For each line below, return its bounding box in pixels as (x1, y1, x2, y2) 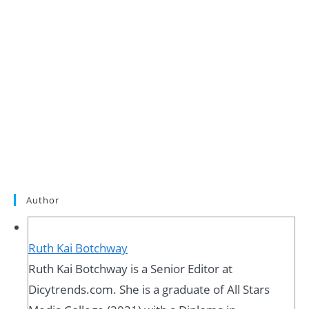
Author (26, 194, 59, 206)
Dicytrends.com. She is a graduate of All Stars (28, 281, 270, 297)
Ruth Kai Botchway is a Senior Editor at (28, 261, 232, 277)
